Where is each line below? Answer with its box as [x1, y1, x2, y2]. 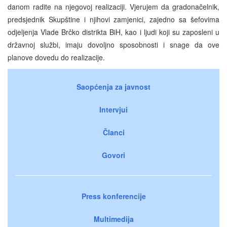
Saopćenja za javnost [77, 81, 150, 92]
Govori [102, 149, 125, 160]
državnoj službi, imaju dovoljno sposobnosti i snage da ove [8, 39, 219, 50]
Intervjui [99, 104, 128, 115]
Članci [102, 127, 125, 137]
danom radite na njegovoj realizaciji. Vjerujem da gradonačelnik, [8, 1, 219, 12]
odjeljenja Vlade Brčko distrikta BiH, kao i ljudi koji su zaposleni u [8, 26, 219, 37]
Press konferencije [81, 191, 146, 201]
